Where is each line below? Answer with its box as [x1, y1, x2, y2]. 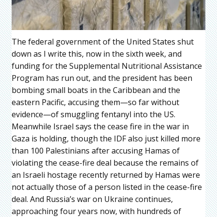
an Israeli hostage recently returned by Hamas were [12, 170, 200, 181]
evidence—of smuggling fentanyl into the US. [12, 109, 175, 120]
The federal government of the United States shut [12, 36, 194, 47]
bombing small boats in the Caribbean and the [12, 85, 180, 96]
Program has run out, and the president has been [12, 73, 192, 84]
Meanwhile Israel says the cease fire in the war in [12, 121, 189, 132]
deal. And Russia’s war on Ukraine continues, [12, 194, 173, 205]
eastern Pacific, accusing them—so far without [12, 97, 179, 108]
